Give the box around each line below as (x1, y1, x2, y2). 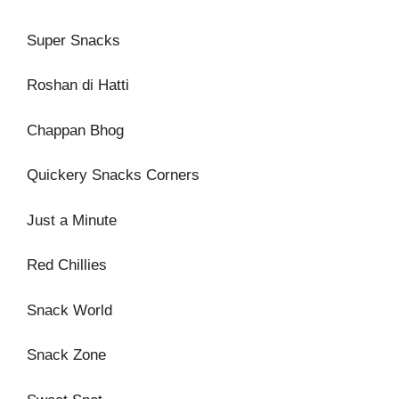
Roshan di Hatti (27, 77, 129, 94)
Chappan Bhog (27, 121, 124, 139)
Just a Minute (27, 211, 117, 229)
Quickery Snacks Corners (27, 167, 199, 183)
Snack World (27, 301, 112, 319)
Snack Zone (27, 346, 106, 363)
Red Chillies (27, 256, 107, 273)
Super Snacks (27, 31, 120, 49)
